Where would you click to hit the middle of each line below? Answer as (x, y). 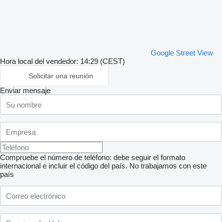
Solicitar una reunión (61, 76)
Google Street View (182, 53)
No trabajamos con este (168, 166)
